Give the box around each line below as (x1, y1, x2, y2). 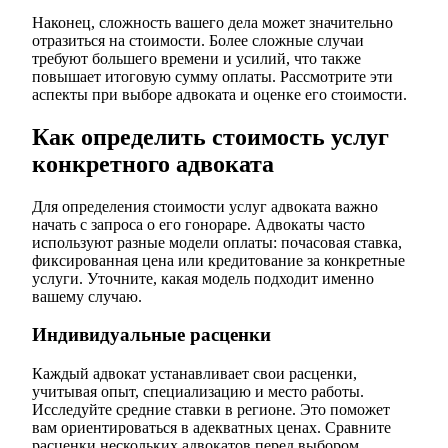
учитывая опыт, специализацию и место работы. (32, 383, 364, 401)
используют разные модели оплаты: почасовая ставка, (32, 233, 402, 251)
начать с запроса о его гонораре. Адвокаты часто (32, 215, 365, 233)
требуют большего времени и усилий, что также (32, 49, 361, 67)
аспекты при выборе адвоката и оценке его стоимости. (32, 85, 407, 103)
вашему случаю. (32, 287, 142, 305)
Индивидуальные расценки (32, 324, 271, 346)
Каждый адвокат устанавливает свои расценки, (32, 365, 357, 383)
